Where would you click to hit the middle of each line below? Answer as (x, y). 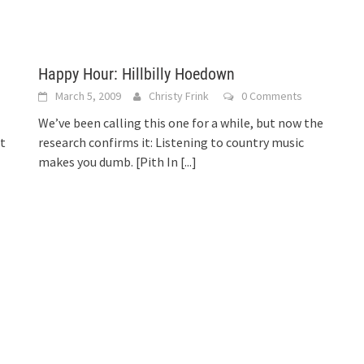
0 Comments (272, 96)
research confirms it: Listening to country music (171, 142)
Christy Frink (179, 96)
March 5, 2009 (89, 96)
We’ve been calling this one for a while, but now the (181, 123)
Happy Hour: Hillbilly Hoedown (137, 74)
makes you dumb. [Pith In (110, 162)
